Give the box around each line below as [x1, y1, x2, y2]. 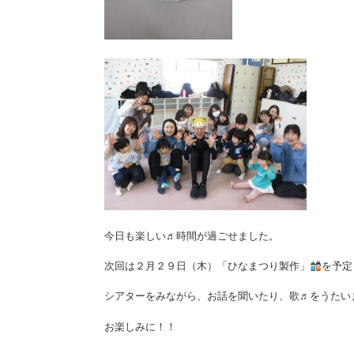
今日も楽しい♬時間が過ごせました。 [104, 230, 279, 243]
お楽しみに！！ [104, 320, 176, 333]
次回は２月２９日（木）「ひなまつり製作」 [104, 260, 310, 273]
